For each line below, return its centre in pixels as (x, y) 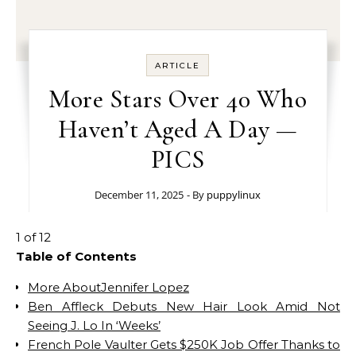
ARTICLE (178, 66)
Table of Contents (76, 256)
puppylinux (234, 195)
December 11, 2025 (139, 195)
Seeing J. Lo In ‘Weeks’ (94, 325)
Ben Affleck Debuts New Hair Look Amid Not (184, 306)
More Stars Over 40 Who (178, 99)
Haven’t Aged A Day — (178, 129)
